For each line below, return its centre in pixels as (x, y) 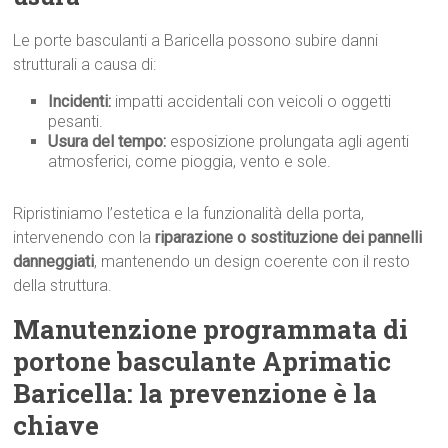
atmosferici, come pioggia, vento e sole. (190, 161)
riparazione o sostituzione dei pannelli (289, 237)
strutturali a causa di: (85, 64)
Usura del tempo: (107, 141)
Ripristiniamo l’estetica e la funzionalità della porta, (189, 213)
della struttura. (63, 285)
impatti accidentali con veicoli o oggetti (251, 101)
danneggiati (54, 261)
